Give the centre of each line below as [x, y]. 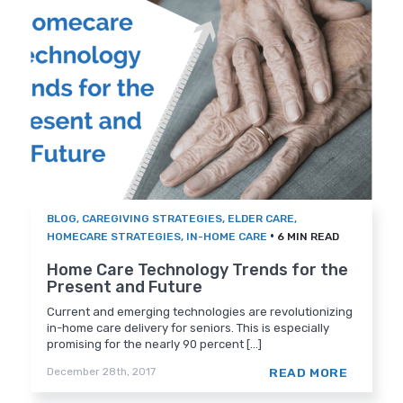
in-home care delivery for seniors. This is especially [188, 328]
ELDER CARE [261, 219]
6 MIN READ [309, 237]
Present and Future [125, 287]
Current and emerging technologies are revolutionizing [200, 312]
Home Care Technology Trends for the [198, 270]
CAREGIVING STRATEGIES [152, 219]
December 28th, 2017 [102, 372]
